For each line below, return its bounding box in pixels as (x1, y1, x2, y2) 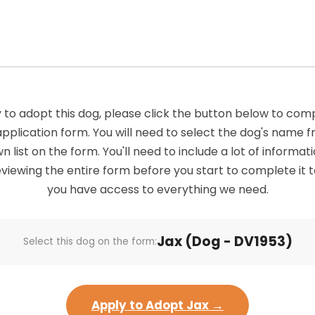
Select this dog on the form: (22, 235, 157, 248)
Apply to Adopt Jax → (91, 297, 224, 314)
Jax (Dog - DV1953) (156, 232, 292, 251)
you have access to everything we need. (46, 181, 269, 198)
